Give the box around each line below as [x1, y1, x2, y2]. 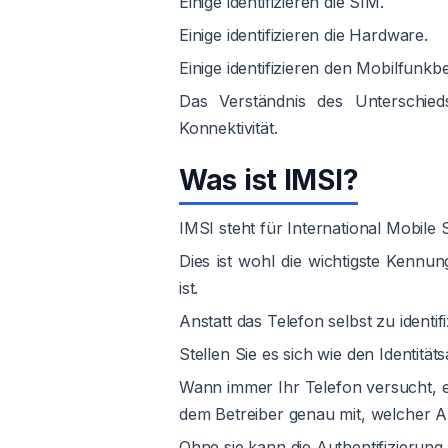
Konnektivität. [179, 118, 278, 139]
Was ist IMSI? [179, 163, 359, 198]
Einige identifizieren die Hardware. [179, 25, 428, 46]
